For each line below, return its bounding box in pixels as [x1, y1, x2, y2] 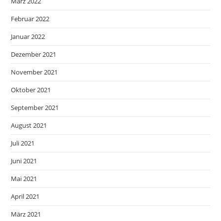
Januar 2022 [11, 32, 45, 41]
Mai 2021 [11, 174, 37, 183]
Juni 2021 [11, 156, 37, 165]
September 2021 [11, 103, 59, 112]
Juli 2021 [11, 139, 35, 147]
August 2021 [11, 121, 47, 130]
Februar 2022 [11, 14, 50, 23]
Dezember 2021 [11, 50, 57, 59]
